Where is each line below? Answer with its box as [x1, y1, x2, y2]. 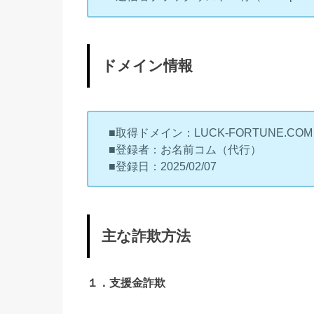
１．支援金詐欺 [87, 276, 165, 289]
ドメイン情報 [102, 57, 193, 75]
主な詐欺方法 [102, 227, 191, 245]
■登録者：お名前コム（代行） [109, 142, 262, 156]
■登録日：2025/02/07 [109, 159, 217, 172]
